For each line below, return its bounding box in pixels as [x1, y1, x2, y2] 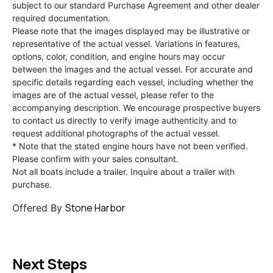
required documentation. [12, 12, 110, 23]
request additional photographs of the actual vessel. [12, 127, 220, 138]
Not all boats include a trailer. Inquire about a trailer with [12, 166, 235, 177]
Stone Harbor [65, 200, 126, 214]
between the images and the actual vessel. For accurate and [12, 63, 253, 74]
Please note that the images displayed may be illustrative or [12, 25, 250, 36]
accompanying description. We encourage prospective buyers [12, 102, 260, 113]
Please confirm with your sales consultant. [12, 153, 179, 164]
